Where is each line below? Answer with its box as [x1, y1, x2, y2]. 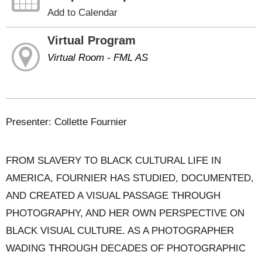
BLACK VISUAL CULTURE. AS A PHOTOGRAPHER [6, 225, 234, 237]
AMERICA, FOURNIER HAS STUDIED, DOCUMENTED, [6, 173, 254, 184]
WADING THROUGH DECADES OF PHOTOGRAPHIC [6, 243, 246, 254]
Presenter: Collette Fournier [6, 116, 127, 127]
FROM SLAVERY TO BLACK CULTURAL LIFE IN [6, 155, 221, 167]
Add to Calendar [47, 6, 118, 18]
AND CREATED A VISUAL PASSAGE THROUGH [6, 190, 220, 202]
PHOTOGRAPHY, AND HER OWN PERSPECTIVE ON [6, 208, 244, 219]
